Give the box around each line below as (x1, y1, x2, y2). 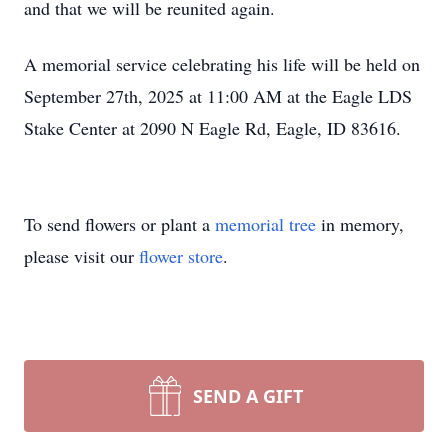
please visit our (24, 244, 139, 268)
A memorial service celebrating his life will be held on (24, 52, 420, 76)
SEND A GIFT (193, 384, 303, 408)
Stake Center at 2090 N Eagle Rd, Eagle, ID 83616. (24, 116, 401, 140)
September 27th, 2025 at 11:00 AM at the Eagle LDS (24, 84, 412, 108)
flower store (139, 244, 223, 268)
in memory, (316, 212, 404, 236)
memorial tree (215, 212, 316, 236)
